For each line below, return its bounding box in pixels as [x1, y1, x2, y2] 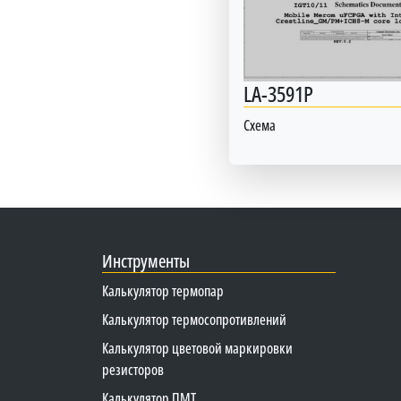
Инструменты [102, 248, 190, 273]
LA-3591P [243, 78, 313, 108]
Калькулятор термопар [102, 280, 224, 301]
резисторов [102, 359, 164, 380]
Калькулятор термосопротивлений [102, 309, 286, 329]
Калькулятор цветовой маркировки [102, 337, 293, 358]
